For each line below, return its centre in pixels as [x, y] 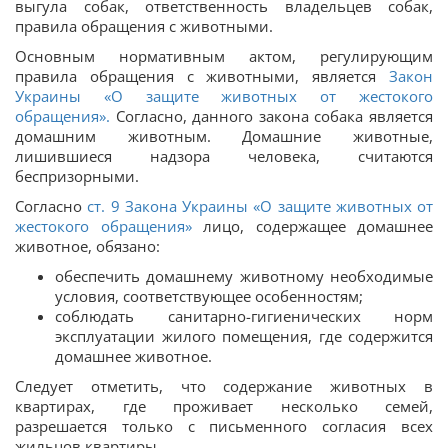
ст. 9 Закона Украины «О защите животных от [260, 206]
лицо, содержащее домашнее [318, 226]
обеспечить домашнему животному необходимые [244, 276]
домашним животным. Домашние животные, [224, 136]
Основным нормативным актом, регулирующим [224, 56]
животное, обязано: [87, 246]
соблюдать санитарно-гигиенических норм [244, 316]
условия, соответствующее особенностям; [209, 296]
